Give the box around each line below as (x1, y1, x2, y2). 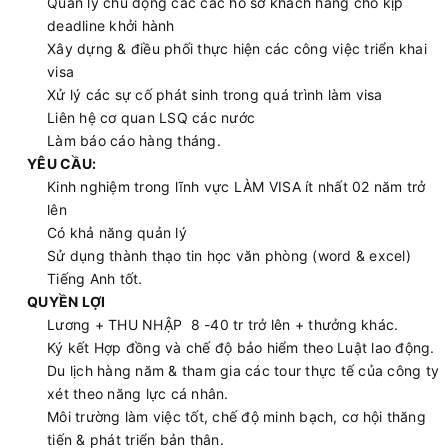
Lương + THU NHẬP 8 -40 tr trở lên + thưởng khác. (47, 316, 399, 333)
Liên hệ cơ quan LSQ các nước (47, 109, 255, 126)
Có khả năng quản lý (47, 224, 187, 241)
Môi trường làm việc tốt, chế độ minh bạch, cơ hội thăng (47, 408, 426, 425)
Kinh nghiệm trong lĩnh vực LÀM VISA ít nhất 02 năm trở (47, 178, 426, 195)
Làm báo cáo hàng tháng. (47, 132, 221, 149)
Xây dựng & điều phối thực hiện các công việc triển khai (47, 40, 431, 57)
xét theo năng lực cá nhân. (47, 385, 229, 402)
